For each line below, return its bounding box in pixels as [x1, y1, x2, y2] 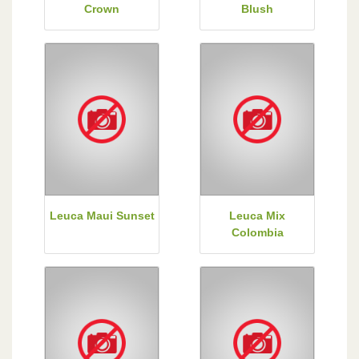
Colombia [231, 225, 284, 239]
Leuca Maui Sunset [49, 208, 155, 222]
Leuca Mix [229, 208, 285, 222]
